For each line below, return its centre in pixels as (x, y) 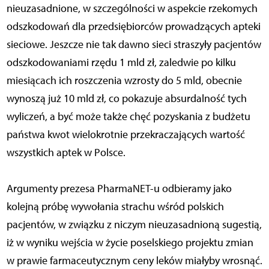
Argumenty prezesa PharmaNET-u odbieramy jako (119, 189)
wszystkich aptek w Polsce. (66, 153)
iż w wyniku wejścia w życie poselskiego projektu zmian (130, 243)
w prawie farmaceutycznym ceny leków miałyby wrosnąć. (134, 261)
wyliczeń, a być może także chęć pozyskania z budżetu (128, 117)
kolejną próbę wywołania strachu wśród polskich (115, 207)
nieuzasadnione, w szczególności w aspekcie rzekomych (132, 9)
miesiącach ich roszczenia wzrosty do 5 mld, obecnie (124, 81)
